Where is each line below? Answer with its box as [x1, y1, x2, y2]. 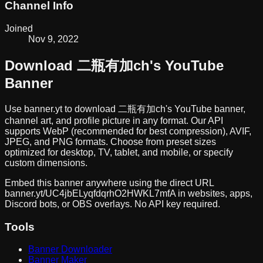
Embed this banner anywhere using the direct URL [5, 178, 214, 188]
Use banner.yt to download [5, 104, 118, 114]
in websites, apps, [178, 188, 252, 198]
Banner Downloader [28, 244, 112, 255]
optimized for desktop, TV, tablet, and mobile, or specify [5, 147, 233, 157]
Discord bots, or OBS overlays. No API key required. [5, 199, 220, 209]
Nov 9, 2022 [28, 34, 79, 45]
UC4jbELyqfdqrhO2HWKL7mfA [45, 188, 176, 198]
